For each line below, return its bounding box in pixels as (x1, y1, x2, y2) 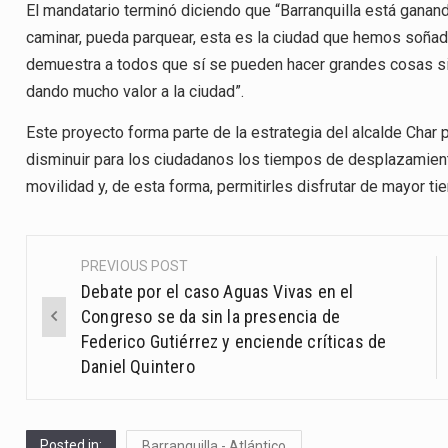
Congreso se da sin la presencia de (81, 305, 341, 327)
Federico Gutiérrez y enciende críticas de (81, 330, 387, 352)
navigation (27, 296, 158, 329)
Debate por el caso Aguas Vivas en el (81, 280, 354, 302)
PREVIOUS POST (81, 257, 189, 274)
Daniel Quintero (81, 355, 195, 377)
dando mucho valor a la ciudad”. (26, 81, 244, 101)
